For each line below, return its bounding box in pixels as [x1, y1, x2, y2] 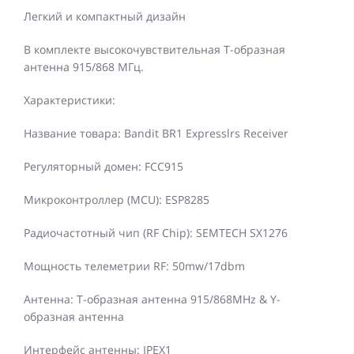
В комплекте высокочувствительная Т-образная [24, 42, 285, 58]
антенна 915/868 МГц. [24, 59, 144, 75]
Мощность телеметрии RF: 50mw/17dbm [24, 258, 245, 274]
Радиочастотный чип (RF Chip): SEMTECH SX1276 [24, 225, 288, 241]
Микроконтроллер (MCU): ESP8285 [24, 192, 209, 208]
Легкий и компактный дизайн [24, 9, 186, 24]
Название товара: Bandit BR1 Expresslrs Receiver [24, 126, 288, 141]
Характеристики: [24, 92, 115, 108]
